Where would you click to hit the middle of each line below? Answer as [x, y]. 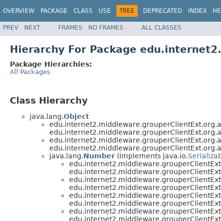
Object [76, 117]
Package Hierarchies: [51, 64]
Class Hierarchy [49, 100]
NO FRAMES [106, 27]
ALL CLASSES [162, 27]
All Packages [30, 72]
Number [99, 156]
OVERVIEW [19, 11]
